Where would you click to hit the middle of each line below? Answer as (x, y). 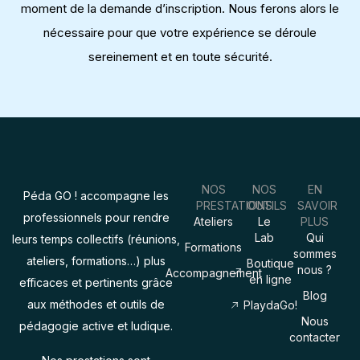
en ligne (270, 280)
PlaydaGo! (270, 305)
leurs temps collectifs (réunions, (96, 239)
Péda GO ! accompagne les (96, 196)
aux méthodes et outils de (96, 305)
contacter (315, 337)
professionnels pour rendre (96, 218)
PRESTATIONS (234, 206)
